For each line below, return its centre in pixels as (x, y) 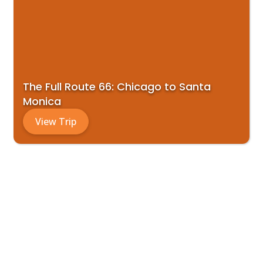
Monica (42, 102)
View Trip (56, 122)
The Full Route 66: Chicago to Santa (117, 87)
